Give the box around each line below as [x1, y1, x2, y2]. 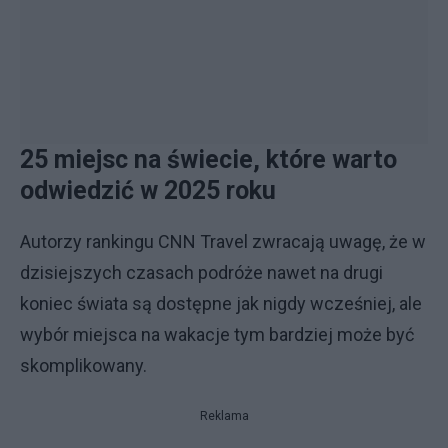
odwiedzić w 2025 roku [20, 176, 276, 205]
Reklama [199, 409, 249, 423]
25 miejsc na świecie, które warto [20, 145, 397, 174]
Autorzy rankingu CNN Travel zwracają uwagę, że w [20, 231, 426, 252]
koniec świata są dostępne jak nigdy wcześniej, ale [20, 293, 422, 314]
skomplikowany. [20, 355, 147, 376]
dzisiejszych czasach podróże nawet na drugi [20, 262, 383, 283]
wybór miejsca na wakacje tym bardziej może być [20, 324, 414, 345]
